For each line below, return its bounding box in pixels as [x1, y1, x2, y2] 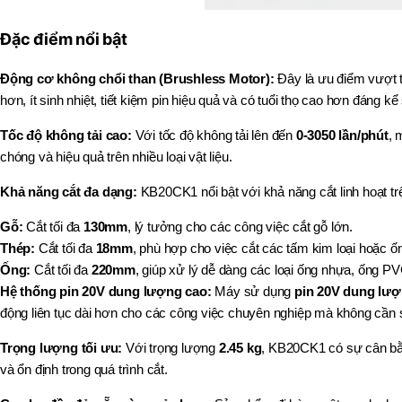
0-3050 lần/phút [295, 127, 389, 144]
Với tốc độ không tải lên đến [131, 127, 296, 144]
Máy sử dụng [211, 284, 295, 300]
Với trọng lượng [122, 340, 219, 356]
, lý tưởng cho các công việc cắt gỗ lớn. [127, 219, 354, 235]
